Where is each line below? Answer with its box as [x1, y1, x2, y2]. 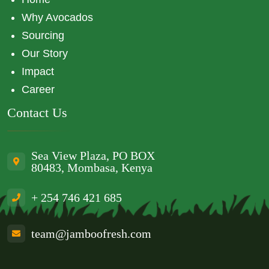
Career [22, 83, 55, 95]
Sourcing [22, 29, 64, 41]
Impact [22, 65, 54, 77]
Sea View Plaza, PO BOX [31, 149, 155, 163]
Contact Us [7, 105, 67, 121]
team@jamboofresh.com [31, 227, 151, 241]
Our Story [22, 47, 68, 59]
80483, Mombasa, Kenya [31, 161, 153, 175]
